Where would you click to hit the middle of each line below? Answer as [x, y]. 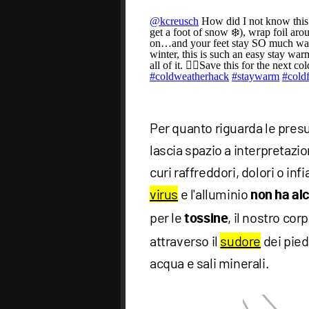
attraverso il [185, 241]
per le [167, 218]
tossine [206, 219]
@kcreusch [174, 21]
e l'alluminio [214, 194]
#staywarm [256, 77]
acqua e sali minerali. [210, 263]
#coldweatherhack [189, 77]
